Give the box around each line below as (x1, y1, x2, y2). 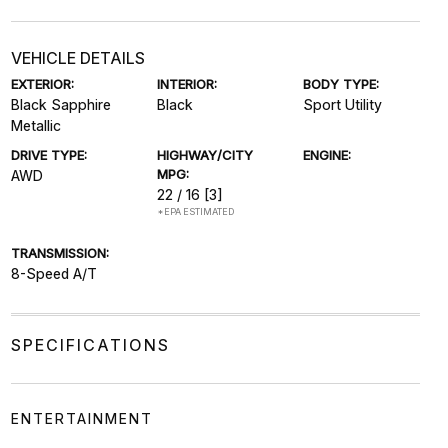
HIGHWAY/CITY (156, 146, 253, 163)
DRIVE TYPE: (10, 146, 87, 163)
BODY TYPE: (303, 75, 380, 92)
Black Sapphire (10, 95, 111, 113)
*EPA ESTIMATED (156, 205, 234, 217)
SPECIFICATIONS (10, 334, 170, 355)
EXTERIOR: (10, 75, 74, 92)
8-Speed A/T (10, 264, 97, 282)
